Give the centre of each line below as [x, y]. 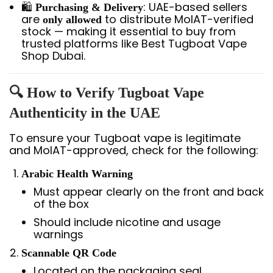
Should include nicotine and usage [127, 222]
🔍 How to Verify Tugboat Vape [107, 92]
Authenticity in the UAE [85, 112]
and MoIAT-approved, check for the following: [134, 150]
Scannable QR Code [69, 253]
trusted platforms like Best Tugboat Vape [134, 43]
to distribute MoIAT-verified [178, 19]
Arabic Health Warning [77, 173]
